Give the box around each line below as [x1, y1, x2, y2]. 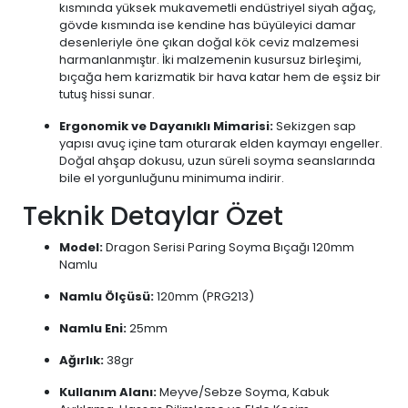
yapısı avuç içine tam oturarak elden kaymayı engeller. [59, 135, 382, 152]
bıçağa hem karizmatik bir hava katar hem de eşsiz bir [59, 68, 381, 86]
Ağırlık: [59, 352, 104, 369]
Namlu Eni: [59, 320, 127, 337]
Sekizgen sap [273, 117, 356, 135]
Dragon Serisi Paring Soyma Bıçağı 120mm [103, 239, 354, 256]
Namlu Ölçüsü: [59, 288, 154, 305]
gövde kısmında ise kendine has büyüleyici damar [59, 16, 356, 34]
